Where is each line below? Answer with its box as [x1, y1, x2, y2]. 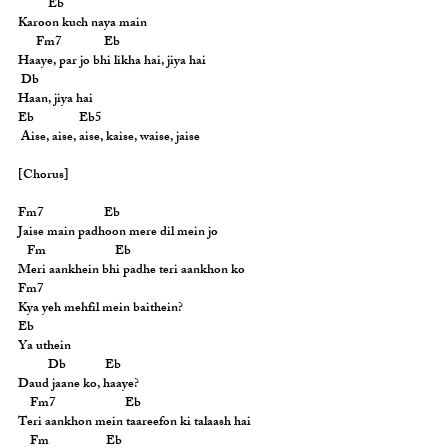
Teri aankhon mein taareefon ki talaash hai [18, 411, 251, 435]
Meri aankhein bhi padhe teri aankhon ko [18, 259, 245, 283]
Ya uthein [18, 335, 71, 359]
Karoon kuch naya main [18, 12, 147, 36]
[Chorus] [18, 164, 69, 188]
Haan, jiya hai [18, 88, 93, 112]
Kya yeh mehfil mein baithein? [18, 297, 183, 321]
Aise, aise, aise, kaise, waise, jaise [21, 126, 200, 150]
